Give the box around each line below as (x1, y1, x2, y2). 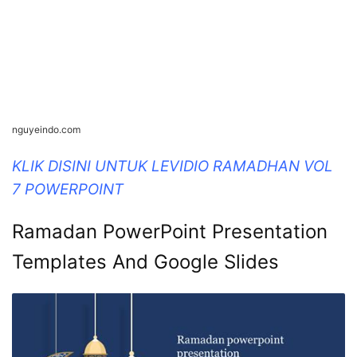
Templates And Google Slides (12, 249, 279, 273)
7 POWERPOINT (12, 179, 124, 198)
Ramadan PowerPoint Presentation (12, 219, 328, 243)
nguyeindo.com (12, 123, 80, 135)
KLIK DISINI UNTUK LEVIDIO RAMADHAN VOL (12, 156, 333, 175)
